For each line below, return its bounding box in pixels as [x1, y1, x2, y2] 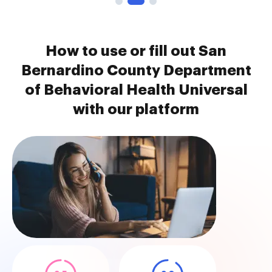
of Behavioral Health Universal [24, 83, 248, 97]
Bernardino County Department [21, 63, 251, 78]
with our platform [73, 102, 199, 117]
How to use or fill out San [46, 44, 226, 58]
